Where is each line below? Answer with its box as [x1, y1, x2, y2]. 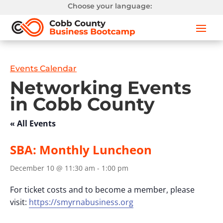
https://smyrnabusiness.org [29, 197, 133, 208]
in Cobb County [10, 93, 155, 115]
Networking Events [10, 77, 191, 99]
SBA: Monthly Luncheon [10, 141, 152, 158]
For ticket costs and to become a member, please [10, 184, 195, 196]
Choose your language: [68, 1, 152, 10]
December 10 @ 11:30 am [10, 163, 95, 173]
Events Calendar [10, 64, 77, 74]
